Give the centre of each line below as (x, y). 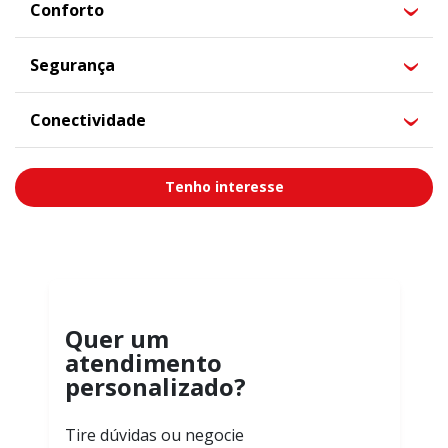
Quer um (116, 338)
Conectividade (88, 119)
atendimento (143, 362)
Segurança (72, 64)
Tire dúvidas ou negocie (154, 434)
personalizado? (155, 386)
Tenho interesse (224, 187)
